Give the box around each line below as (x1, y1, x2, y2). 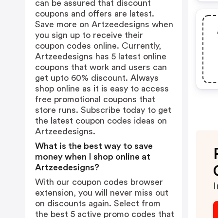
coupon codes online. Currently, (35, 41, 161, 50)
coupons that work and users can (35, 63, 167, 72)
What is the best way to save (35, 142, 153, 150)
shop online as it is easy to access (35, 84, 169, 93)
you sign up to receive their (35, 31, 143, 39)
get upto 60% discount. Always (35, 73, 159, 82)
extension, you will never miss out (35, 188, 168, 197)
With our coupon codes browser (35, 178, 163, 186)
